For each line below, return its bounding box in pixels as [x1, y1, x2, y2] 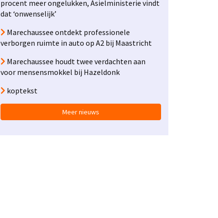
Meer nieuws [62, 108, 99, 116]
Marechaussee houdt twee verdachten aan [5, 56, 145, 66]
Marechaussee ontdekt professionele [5, 27, 130, 37]
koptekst [5, 86, 37, 95]
